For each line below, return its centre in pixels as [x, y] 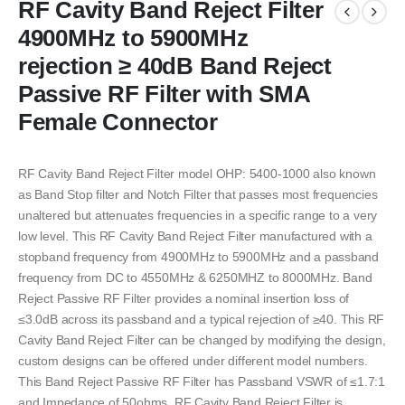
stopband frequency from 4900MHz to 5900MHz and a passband [199, 257]
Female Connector [118, 122]
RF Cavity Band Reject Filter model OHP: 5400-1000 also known [197, 174]
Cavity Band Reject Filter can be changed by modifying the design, [202, 340]
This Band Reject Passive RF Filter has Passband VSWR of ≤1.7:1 [202, 382]
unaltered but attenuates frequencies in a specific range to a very [198, 216]
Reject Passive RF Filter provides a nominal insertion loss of [184, 299]
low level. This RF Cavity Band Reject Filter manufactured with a [195, 236]
